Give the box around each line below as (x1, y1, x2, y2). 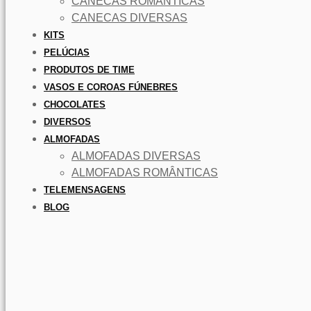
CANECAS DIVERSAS (72, 11, 187, 24)
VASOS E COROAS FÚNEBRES (44, 81, 178, 92)
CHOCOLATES (44, 99, 106, 110)
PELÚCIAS (44, 47, 90, 58)
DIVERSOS (44, 116, 91, 127)
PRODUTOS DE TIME (44, 64, 135, 75)
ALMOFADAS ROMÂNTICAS (72, 166, 218, 178)
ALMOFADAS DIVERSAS (72, 149, 201, 162)
